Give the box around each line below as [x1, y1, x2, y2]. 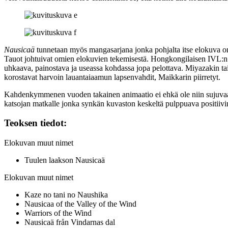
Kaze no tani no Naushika [24, 190, 108, 199]
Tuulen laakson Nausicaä [24, 156, 105, 165]
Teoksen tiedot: [4, 118, 67, 129]
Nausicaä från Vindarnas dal [24, 218, 115, 227]
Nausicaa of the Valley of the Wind [24, 199, 136, 209]
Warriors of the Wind [24, 209, 92, 218]
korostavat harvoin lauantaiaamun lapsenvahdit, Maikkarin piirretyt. [4, 72, 220, 81]
